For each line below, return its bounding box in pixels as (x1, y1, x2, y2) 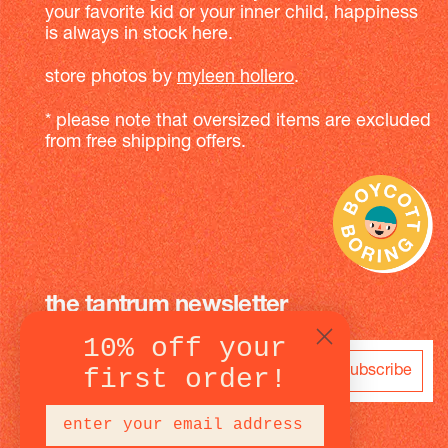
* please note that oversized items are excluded (45, 111, 431, 131)
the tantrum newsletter (45, 294, 288, 319)
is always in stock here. (45, 24, 233, 44)
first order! (83, 363, 287, 395)
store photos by (45, 68, 177, 88)
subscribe (342, 362, 412, 379)
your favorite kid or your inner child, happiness (45, 3, 418, 23)
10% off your (83, 332, 287, 364)
